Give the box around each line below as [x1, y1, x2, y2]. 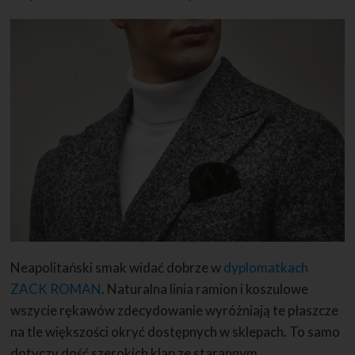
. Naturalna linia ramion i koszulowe [101, 281, 309, 298]
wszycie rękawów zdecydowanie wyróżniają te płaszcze [10, 302, 339, 319]
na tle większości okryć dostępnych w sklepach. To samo [10, 323, 341, 341]
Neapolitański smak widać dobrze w [10, 259, 224, 277]
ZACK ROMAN [10, 281, 102, 298]
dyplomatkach [223, 259, 309, 277]
